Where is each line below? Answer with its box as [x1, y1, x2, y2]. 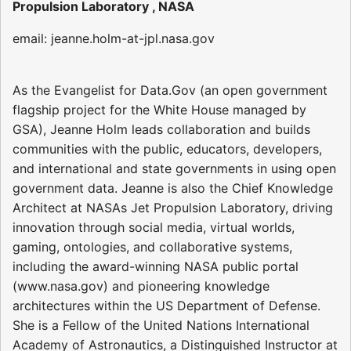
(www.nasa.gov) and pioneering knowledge [13, 278, 270, 295]
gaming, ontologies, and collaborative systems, [13, 239, 292, 255]
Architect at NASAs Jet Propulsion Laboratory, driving [13, 200, 333, 216]
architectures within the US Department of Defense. [13, 298, 320, 314]
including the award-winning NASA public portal [13, 259, 299, 275]
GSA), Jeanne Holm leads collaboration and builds [13, 121, 310, 138]
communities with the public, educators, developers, [13, 141, 322, 157]
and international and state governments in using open [13, 161, 336, 177]
